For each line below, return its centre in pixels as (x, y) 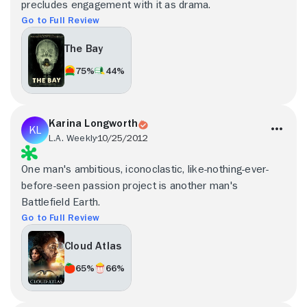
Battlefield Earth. (61, 202)
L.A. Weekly (73, 137)
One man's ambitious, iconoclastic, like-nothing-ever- (145, 169)
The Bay (84, 49)
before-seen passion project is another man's (130, 185)
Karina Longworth (94, 123)
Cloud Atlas (93, 246)
